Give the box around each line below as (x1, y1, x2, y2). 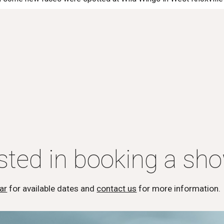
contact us (96, 183, 137, 193)
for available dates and (7, 183, 95, 193)
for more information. (136, 183, 221, 193)
